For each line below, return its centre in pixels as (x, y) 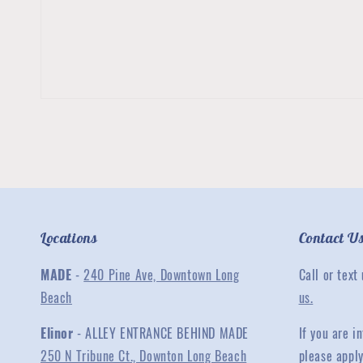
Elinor (57, 333)
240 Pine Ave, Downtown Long (162, 275)
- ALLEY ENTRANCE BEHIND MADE (161, 333)
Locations (69, 238)
